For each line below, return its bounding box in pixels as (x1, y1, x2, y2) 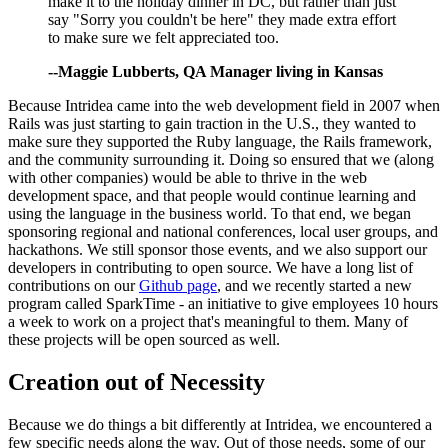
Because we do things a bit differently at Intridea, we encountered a (8, 415, 432, 433)
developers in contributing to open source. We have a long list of (8, 258, 413, 276)
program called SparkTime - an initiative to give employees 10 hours (8, 294, 438, 312)
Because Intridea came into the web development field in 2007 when (8, 96, 440, 114)
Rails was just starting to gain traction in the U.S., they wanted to (8, 114, 416, 132)
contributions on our (8, 276, 139, 294)
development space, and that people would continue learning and (8, 186, 416, 204)
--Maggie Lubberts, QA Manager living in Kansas (48, 62, 383, 80)
